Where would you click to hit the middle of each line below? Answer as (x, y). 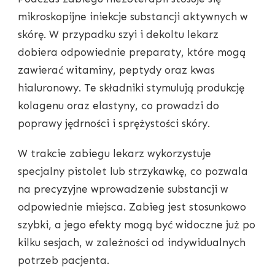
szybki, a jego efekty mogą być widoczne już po (137, 225)
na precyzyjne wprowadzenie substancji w (123, 189)
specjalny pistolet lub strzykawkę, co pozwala (133, 172)
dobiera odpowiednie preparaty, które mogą (132, 52)
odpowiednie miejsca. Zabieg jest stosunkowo (132, 207)
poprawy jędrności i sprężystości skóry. (114, 124)
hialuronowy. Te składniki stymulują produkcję (131, 88)
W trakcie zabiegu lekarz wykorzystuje (114, 154)
